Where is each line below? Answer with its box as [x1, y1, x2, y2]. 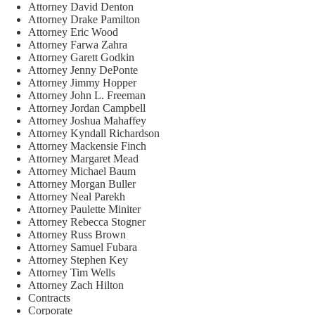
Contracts [28, 292, 70, 304]
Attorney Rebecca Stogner [28, 216, 146, 228]
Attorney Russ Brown [28, 229, 126, 240]
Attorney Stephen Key [28, 254, 128, 266]
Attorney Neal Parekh [28, 191, 125, 202]
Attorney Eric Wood [28, 26, 118, 38]
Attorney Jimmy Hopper [28, 77, 136, 89]
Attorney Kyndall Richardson [28, 127, 160, 139]
